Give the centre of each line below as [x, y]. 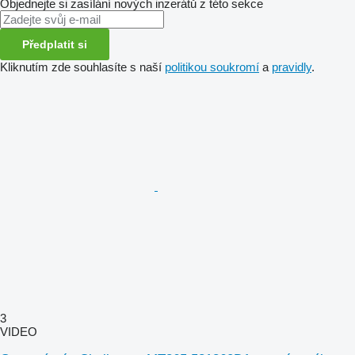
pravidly [292, 67]
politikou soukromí [212, 67]
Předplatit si [55, 44]
